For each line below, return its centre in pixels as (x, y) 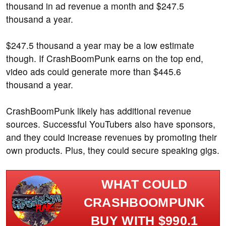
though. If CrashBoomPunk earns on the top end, (105, 59)
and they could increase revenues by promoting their (111, 137)
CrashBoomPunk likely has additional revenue (99, 111)
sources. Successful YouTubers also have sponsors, (111, 124)
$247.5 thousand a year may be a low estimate (100, 45)
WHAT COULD (144, 185)
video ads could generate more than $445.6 (94, 72)
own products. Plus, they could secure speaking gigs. (113, 150)
